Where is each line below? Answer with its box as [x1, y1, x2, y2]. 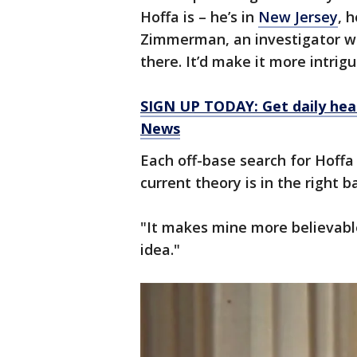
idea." [140, 240, 180, 259]
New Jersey [258, 7, 338, 26]
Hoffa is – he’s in [140, 7, 258, 26]
